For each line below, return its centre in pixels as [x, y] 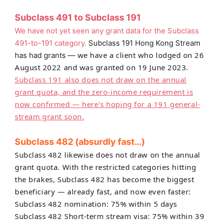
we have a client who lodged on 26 [140, 55]
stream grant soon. [50, 116]
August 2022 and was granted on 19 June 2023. [102, 67]
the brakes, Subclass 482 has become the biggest [105, 179]
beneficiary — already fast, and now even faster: [103, 191]
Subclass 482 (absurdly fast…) [80, 141]
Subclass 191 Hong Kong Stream [144, 43]
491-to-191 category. [52, 43]
